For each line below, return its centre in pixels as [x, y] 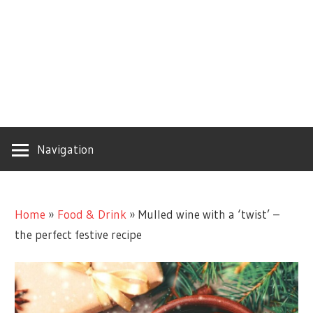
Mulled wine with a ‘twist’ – [209, 214]
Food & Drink [92, 214]
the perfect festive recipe [79, 234]
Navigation [66, 149]
